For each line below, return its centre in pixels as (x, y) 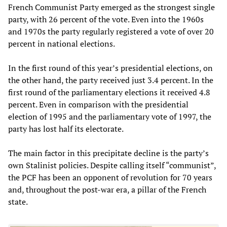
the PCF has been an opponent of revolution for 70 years (110, 177)
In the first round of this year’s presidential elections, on (110, 68)
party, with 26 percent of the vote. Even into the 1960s (106, 19)
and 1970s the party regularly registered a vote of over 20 (111, 31)
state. (18, 201)
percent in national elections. (62, 43)
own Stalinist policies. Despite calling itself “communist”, (112, 165)
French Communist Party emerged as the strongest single (111, 7)
